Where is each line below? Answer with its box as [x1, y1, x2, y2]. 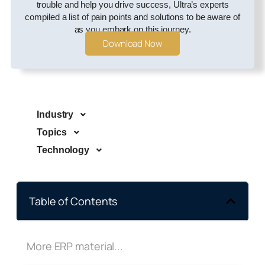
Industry [37, 109, 74, 119]
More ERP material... [27, 238, 123, 253]
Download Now [103, 37, 162, 50]
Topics [37, 127, 67, 137]
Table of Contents [29, 193, 118, 208]
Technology [37, 144, 89, 155]
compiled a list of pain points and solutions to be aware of [25, 11, 240, 22]
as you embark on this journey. [74, 24, 191, 34]
